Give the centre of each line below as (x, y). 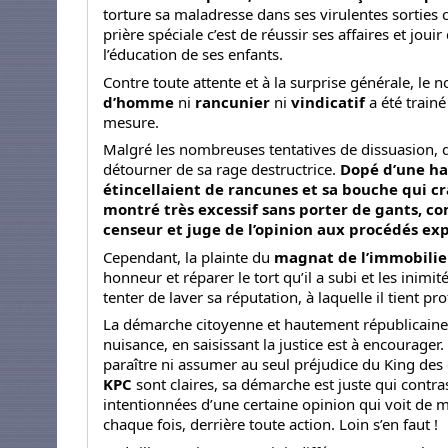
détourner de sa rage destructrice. (221, 169)
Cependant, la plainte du (186, 256)
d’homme (140, 101)
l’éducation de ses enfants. (193, 54)
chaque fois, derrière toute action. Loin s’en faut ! (270, 424)
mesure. (131, 121)
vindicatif (328, 101)
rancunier (234, 101)
